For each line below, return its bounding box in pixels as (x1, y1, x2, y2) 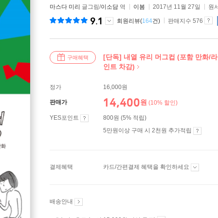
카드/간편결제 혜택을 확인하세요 (103, 163, 191, 170)
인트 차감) (103, 63, 135, 71)
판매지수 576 (166, 18, 204, 24)
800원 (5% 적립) (103, 114, 146, 121)
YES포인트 (50, 114, 80, 121)
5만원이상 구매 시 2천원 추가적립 (103, 127, 193, 134)
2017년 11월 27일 (153, 3, 200, 10)
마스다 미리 (50, 3, 80, 10)
